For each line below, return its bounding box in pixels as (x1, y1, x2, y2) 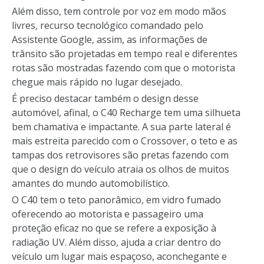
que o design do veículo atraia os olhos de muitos (12, 162, 229, 176)
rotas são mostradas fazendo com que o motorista (12, 61, 235, 74)
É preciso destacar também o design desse (12, 91, 199, 105)
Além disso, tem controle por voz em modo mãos (12, 4, 226, 18)
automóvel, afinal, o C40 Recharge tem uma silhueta (12, 105, 240, 119)
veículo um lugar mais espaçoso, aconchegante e (12, 249, 227, 263)
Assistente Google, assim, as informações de (12, 32, 207, 46)
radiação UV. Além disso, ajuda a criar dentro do (12, 235, 221, 249)
